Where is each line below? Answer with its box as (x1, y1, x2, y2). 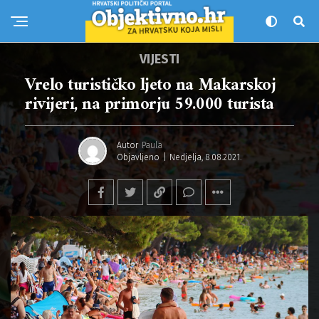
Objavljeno (116, 152, 159, 162)
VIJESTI (140, 51, 179, 67)
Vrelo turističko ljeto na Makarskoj (25, 70, 276, 100)
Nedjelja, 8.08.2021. (169, 152, 241, 162)
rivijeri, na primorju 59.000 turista (25, 90, 274, 120)
